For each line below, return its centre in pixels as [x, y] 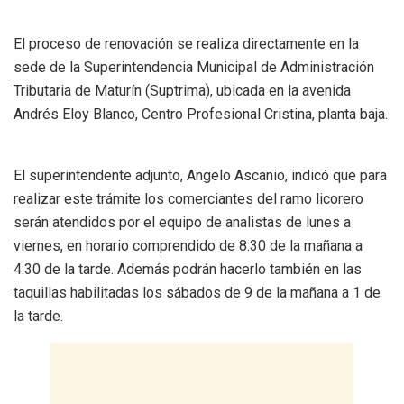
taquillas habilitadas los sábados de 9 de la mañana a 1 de [197, 292]
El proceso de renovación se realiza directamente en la [186, 43]
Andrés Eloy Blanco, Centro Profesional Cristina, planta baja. [201, 114]
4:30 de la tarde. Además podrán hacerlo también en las [188, 269]
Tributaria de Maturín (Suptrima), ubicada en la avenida [182, 90]
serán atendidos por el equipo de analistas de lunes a [182, 222]
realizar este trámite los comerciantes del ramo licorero [188, 198]
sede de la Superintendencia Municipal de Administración [194, 67]
